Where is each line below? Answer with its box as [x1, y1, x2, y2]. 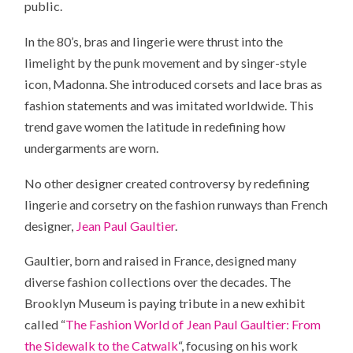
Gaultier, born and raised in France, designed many [24, 253, 297, 269]
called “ [24, 317, 66, 333]
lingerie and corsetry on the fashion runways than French [24, 196, 329, 212]
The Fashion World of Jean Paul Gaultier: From [65, 317, 321, 333]
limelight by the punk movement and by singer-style [24, 54, 307, 70]
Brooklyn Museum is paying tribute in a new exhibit [24, 295, 306, 311]
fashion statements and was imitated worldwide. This [24, 97, 314, 113]
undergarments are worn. [24, 139, 159, 155]
